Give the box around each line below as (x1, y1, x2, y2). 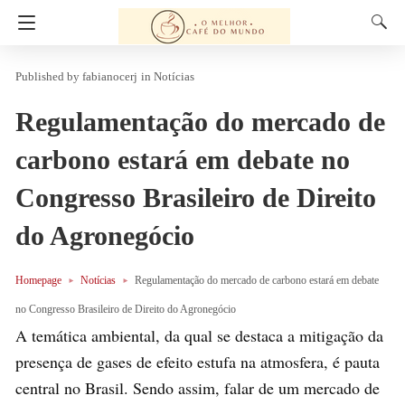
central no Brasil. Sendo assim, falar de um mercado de (15, 376, 380, 399)
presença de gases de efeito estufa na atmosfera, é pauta (15, 350, 380, 372)
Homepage (15, 274, 61, 287)
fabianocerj (82, 70, 137, 83)
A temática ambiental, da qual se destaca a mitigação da (15, 324, 383, 346)
